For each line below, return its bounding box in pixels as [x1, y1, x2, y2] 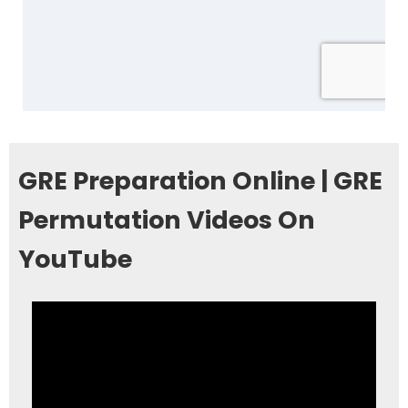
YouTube [18, 241, 132, 276]
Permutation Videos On [18, 202, 315, 237]
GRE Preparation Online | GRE [18, 163, 382, 198]
